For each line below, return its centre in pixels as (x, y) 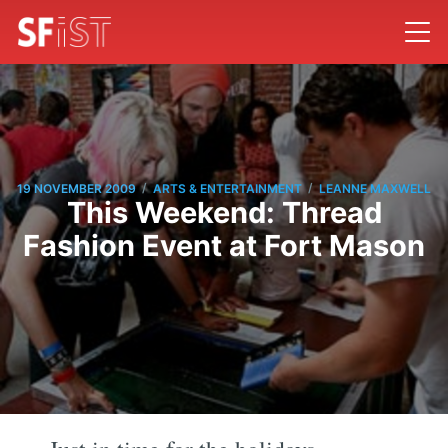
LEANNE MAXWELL (375, 188)
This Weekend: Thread (224, 213)
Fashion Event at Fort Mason (224, 246)
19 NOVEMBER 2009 (76, 188)
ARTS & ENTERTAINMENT (227, 188)
